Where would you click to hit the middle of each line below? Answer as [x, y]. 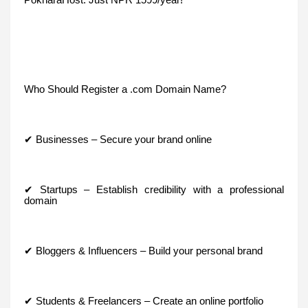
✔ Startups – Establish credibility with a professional [154, 189]
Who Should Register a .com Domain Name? [125, 89]
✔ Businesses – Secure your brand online [118, 139]
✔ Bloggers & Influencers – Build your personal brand [143, 251]
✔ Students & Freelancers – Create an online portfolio [144, 301]
